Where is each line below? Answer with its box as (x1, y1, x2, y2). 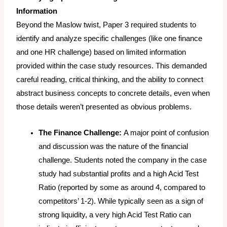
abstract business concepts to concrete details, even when (16, 89, 210, 98)
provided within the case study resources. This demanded (16, 62, 207, 70)
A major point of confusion (122, 129, 209, 137)
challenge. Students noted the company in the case (39, 156, 207, 165)
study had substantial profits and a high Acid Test (39, 170, 199, 178)
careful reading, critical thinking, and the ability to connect (16, 75, 204, 84)
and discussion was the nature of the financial (39, 142, 188, 151)
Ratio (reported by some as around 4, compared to (39, 183, 206, 192)
